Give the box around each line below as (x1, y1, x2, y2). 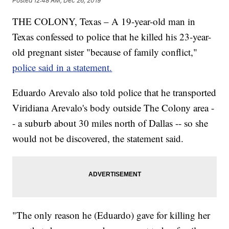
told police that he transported (100, 86, 217, 99)
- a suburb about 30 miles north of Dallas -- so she (12, 117, 209, 130)
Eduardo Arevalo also (12, 86, 98, 99)
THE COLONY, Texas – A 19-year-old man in (12, 15, 196, 28)
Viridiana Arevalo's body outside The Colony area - (12, 101, 215, 114)
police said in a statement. (12, 61, 112, 74)
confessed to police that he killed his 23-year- (36, 30, 212, 43)
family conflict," (134, 45, 198, 59)
